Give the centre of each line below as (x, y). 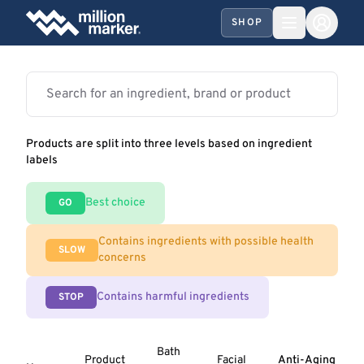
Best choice (115, 203)
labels (42, 160)
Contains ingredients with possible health (206, 242)
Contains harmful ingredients (173, 297)
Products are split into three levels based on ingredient (169, 144)
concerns (122, 258)
